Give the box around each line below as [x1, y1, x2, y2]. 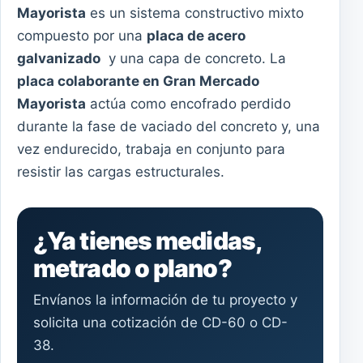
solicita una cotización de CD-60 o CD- [33, 314, 288, 331]
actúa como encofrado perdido [86, 96, 291, 113]
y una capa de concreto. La [100, 50, 286, 67]
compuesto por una [17, 28, 147, 45]
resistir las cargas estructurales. [17, 164, 224, 181]
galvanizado [17, 50, 100, 67]
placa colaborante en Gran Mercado [17, 73, 259, 90]
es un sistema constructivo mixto [86, 5, 304, 22]
